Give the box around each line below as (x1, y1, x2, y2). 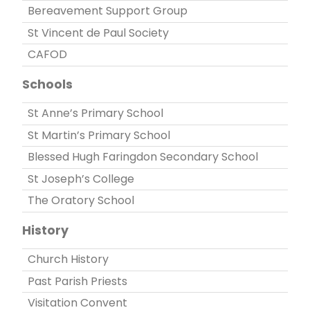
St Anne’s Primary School (28, 105, 163, 122)
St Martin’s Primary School (28, 127, 170, 143)
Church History (28, 251, 109, 268)
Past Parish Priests (28, 273, 127, 289)
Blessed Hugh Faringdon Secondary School (28, 149, 258, 165)
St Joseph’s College (28, 170, 134, 187)
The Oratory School (28, 192, 134, 209)
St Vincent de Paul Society (28, 24, 169, 41)
